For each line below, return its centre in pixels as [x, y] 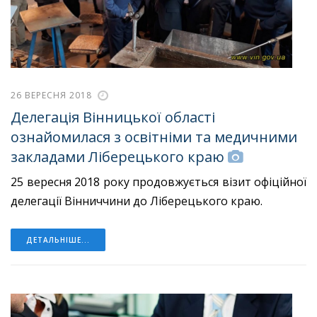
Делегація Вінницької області [113, 117]
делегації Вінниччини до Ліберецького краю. [137, 201]
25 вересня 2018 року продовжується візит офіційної [158, 182]
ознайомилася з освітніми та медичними [154, 137]
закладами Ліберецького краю [117, 157]
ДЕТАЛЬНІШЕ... [58, 240]
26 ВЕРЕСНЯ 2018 [51, 95]
